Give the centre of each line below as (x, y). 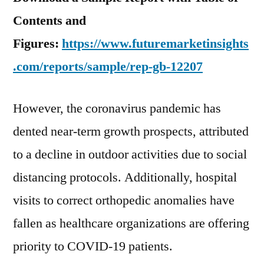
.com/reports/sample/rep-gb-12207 (108, 67)
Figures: (37, 44)
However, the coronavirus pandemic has (117, 108)
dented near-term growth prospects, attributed (131, 131)
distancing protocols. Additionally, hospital (125, 177)
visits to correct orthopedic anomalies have (124, 200)
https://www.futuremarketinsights (155, 44)
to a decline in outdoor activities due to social (130, 154)
